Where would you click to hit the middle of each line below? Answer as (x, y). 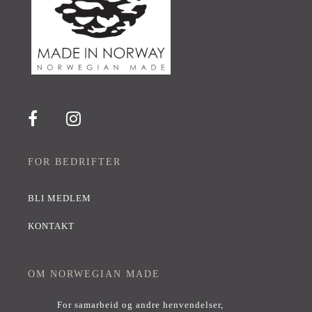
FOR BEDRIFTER (75, 162)
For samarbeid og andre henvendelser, (140, 305)
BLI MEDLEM (60, 199)
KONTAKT (51, 227)
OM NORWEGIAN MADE (94, 274)
